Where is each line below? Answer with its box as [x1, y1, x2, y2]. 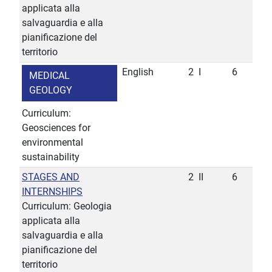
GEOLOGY [29, 84, 72, 97]
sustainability [22, 151, 80, 163]
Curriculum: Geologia [22, 200, 112, 212]
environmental [22, 137, 83, 149]
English [122, 66, 154, 78]
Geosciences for [22, 122, 90, 134]
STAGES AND [22, 171, 80, 183]
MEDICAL [29, 70, 70, 82]
